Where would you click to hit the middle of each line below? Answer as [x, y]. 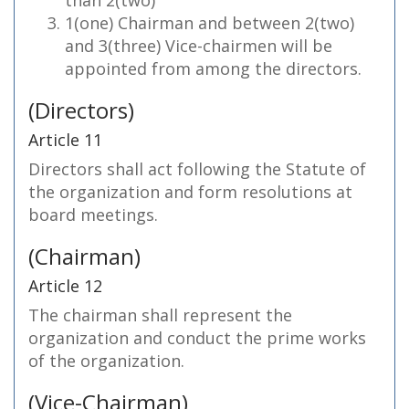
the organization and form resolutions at [190, 192]
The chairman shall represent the [160, 315]
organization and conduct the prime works [197, 338]
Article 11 [65, 140]
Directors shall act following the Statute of [197, 169]
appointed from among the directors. [213, 68]
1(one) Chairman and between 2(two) [210, 23]
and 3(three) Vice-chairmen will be [199, 46]
